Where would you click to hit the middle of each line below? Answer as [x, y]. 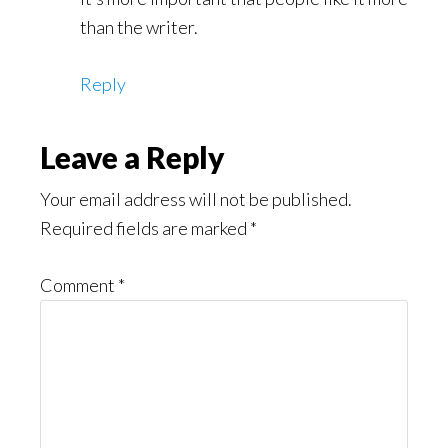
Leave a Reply [132, 157]
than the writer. [139, 27]
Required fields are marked [145, 228]
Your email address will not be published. [196, 199]
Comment [79, 285]
